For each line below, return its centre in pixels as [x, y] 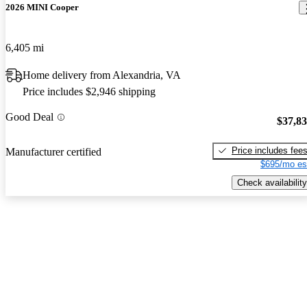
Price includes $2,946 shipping [89, 92]
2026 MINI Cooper [42, 8]
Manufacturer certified [53, 151]
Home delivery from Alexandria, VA [102, 75]
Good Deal [29, 117]
